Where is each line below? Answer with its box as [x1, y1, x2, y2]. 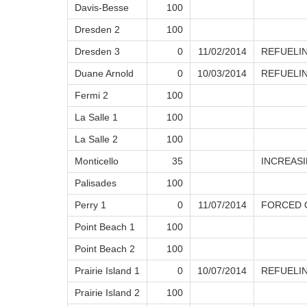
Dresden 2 [75, 24, 120, 36]
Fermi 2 [75, 90, 108, 101]
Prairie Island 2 [75, 287, 140, 299]
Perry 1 [75, 199, 106, 211]
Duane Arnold [75, 68, 134, 79]
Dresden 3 [75, 46, 120, 58]
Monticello [75, 156, 119, 167]
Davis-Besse [75, 2, 129, 14]
